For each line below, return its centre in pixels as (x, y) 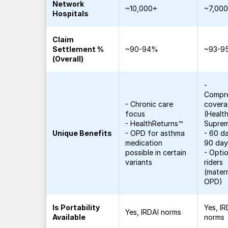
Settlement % (78, 49)
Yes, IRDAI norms (153, 212)
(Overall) (68, 59)
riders (214, 162)
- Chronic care (149, 104)
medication (144, 143)
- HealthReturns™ (154, 123)
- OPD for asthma (155, 133)
